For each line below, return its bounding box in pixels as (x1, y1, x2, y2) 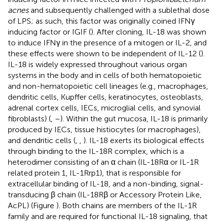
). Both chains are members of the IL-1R (56, 200, 197, 210)
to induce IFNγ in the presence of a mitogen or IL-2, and (8, 37, 207, 47)
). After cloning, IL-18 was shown (91, 27, 206, 37)
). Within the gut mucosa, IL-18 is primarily (60, 113, 208, 123)
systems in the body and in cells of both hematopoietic (8, 70, 202, 80)
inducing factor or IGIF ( (8, 27, 91, 37)
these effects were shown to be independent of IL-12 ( (8, 48, 201, 58)
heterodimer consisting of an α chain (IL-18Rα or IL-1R (8, 157, 199, 167)
